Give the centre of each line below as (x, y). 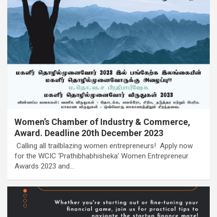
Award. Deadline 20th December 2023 (89, 133)
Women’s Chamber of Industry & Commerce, (102, 122)
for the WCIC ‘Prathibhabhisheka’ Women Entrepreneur (101, 156)
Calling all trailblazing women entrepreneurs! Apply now (104, 146)
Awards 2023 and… (44, 166)
